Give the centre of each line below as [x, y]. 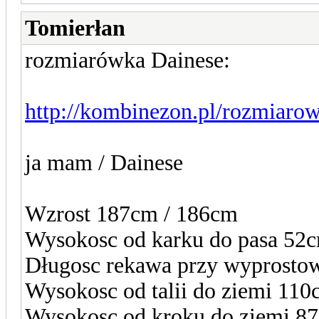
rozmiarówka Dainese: [127, 60]
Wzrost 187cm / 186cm [131, 214]
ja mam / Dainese [104, 162]
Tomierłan [75, 28]
